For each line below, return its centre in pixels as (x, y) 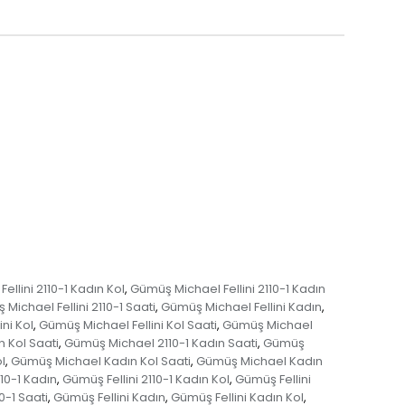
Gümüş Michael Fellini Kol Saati (128, 325)
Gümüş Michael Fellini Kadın (241, 307)
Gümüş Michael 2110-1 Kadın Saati (160, 344)
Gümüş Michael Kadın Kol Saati (100, 362)
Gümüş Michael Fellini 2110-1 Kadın (227, 289)
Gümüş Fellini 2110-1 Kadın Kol (146, 380)
